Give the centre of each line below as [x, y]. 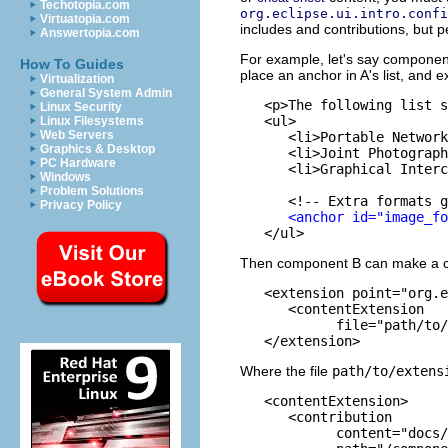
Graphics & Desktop [97, 149]
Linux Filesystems [92, 121]
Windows [65, 177]
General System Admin [106, 93]
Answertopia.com [90, 33]
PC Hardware [78, 163]
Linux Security [81, 107]
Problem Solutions [92, 191]
